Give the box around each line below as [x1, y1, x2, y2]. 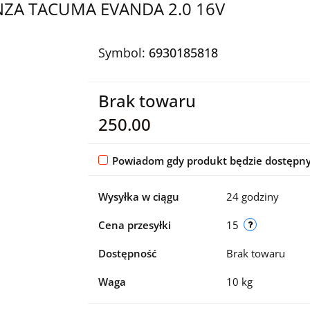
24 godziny [226, 189, 279, 203]
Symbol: [98, 44, 149, 61]
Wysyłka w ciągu [98, 189, 179, 203]
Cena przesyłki [98, 217, 171, 232]
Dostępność [98, 246, 156, 260]
